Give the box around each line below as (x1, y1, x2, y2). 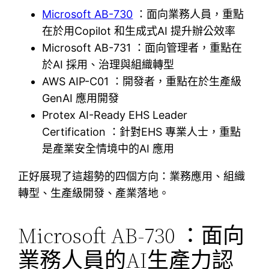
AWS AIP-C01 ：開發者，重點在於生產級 (42, 74, 242, 88)
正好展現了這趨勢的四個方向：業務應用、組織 (18, 169, 246, 183)
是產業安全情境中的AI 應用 (42, 142, 175, 155)
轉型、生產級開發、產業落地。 (18, 186, 170, 199)
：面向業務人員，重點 (133, 7, 244, 20)
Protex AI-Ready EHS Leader (42, 108, 188, 121)
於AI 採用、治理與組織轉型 (42, 58, 175, 71)
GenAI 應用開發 (42, 91, 119, 104)
